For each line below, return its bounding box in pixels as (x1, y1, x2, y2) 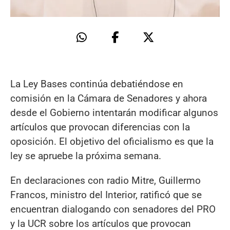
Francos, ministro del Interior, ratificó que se (10, 188, 202, 201)
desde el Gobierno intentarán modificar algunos (10, 107, 218, 119)
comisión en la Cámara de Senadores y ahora (10, 92, 207, 105)
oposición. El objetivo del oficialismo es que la (10, 136, 214, 148)
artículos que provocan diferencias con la (10, 121, 190, 133)
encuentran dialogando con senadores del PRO (10, 203, 216, 215)
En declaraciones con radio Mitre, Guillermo (10, 174, 201, 186)
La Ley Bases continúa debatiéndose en (10, 78, 183, 90)
